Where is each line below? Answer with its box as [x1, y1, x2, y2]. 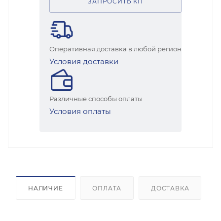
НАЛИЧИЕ [28, 184, 63, 192]
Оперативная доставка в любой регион [49, 45, 182, 53]
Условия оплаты [49, 107, 111, 116]
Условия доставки [49, 57, 118, 66]
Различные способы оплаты [49, 95, 143, 103]
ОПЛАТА [92, 184, 122, 192]
